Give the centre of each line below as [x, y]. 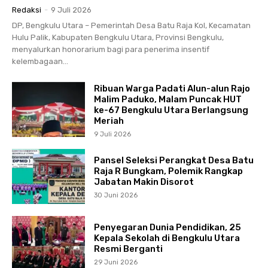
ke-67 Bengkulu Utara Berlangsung [171, 110]
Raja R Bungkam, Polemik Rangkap [169, 171]
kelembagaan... [40, 62]
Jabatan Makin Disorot [144, 182]
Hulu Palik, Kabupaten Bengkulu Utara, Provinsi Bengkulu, [118, 38]
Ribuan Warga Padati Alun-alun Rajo [172, 88]
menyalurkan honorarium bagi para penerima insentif [111, 50]
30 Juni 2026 [116, 196]
